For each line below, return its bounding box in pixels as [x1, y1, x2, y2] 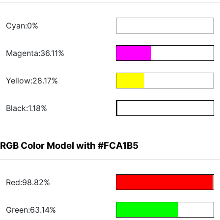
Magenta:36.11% [6, 48, 64, 58]
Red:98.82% [6, 177, 50, 188]
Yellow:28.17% [6, 76, 58, 86]
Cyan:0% [6, 21, 38, 31]
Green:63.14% [6, 205, 56, 215]
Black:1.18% [6, 103, 47, 113]
